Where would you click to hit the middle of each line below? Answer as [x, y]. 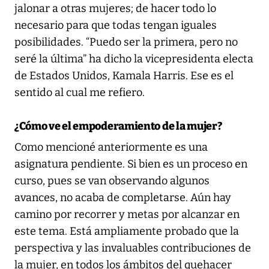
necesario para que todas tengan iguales [116, 25]
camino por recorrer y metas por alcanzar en [127, 214]
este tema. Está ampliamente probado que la [127, 231]
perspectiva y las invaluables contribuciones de [133, 248]
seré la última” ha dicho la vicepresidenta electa [134, 59]
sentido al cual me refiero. [80, 92]
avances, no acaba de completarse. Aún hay [123, 197]
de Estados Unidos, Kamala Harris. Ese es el [124, 75]
